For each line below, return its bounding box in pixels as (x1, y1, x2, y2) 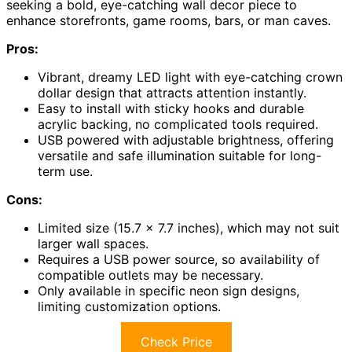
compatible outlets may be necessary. (38, 266, 263, 283)
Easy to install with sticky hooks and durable (38, 100, 304, 116)
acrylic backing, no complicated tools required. (38, 115, 318, 132)
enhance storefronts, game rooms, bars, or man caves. (6, 12, 331, 28)
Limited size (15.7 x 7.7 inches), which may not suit (38, 219, 339, 236)
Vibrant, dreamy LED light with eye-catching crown (38, 68, 343, 85)
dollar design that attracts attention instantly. (38, 84, 306, 101)
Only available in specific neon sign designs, (38, 282, 299, 299)
